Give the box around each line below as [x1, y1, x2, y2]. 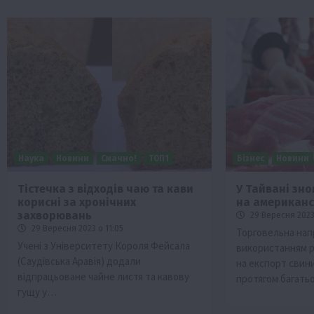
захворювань [18, 208, 92, 222]
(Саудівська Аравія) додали [18, 254, 141, 268]
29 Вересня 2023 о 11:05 [29, 223, 123, 233]
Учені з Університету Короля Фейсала [18, 238, 190, 252]
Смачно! [101, 153, 137, 163]
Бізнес [237, 153, 265, 163]
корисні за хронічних [18, 195, 136, 209]
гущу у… [18, 285, 57, 299]
